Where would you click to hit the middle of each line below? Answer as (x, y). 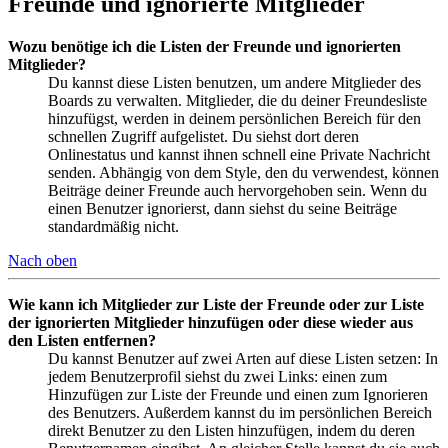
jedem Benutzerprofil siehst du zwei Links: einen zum (217, 377)
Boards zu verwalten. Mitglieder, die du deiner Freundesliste (237, 101)
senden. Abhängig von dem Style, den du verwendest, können (243, 173)
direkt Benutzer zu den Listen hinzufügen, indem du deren (231, 431)
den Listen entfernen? (82, 341)
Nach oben (42, 261)
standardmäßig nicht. (113, 227)
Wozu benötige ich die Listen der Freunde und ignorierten (204, 47)
